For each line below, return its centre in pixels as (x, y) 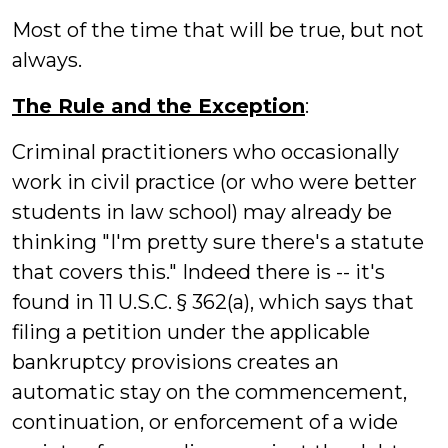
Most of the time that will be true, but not (218, 30)
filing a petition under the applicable (191, 332)
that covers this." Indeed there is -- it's (198, 272)
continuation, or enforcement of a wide (205, 422)
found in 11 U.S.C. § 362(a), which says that (213, 302)
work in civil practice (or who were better (214, 182)
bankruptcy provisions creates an (175, 362)
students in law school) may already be (202, 212)
